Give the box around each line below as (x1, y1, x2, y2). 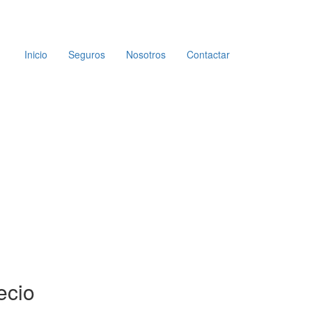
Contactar (187, 47, 230, 61)
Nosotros (126, 47, 166, 61)
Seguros (68, 47, 105, 61)
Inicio (24, 47, 47, 61)
